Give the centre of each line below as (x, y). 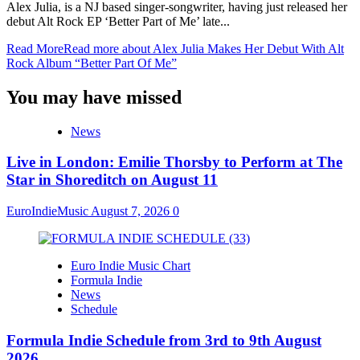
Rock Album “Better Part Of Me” (92, 63)
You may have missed (94, 97)
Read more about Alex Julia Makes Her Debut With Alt (204, 48)
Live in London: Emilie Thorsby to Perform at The (174, 162)
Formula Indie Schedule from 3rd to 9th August (164, 340)
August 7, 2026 (132, 211)
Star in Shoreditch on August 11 (112, 180)
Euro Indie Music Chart (131, 266)
